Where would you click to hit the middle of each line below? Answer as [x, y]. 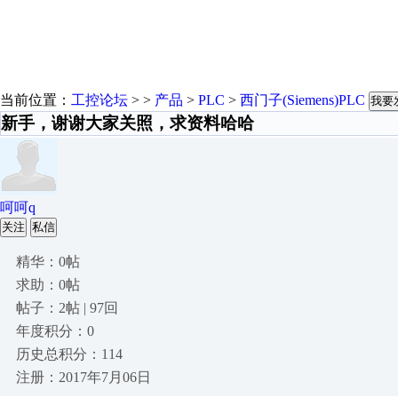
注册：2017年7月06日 [84, 377]
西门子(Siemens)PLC [302, 100]
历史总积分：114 [69, 354]
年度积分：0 [55, 331]
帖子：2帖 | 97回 [67, 308]
